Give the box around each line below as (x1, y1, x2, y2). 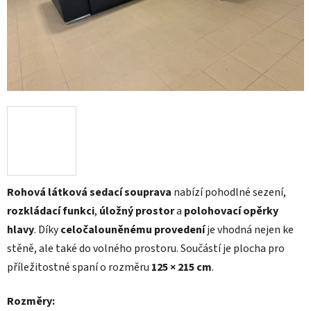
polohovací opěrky (184, 203, 278, 219)
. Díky (34, 222, 60, 238)
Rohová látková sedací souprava (7, 185, 171, 201)
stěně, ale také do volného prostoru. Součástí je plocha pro (7, 241, 285, 257)
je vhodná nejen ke (205, 222, 294, 238)
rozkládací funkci (7, 203, 94, 219)
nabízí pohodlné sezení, (171, 185, 286, 201)
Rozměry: (7, 294, 55, 310)
